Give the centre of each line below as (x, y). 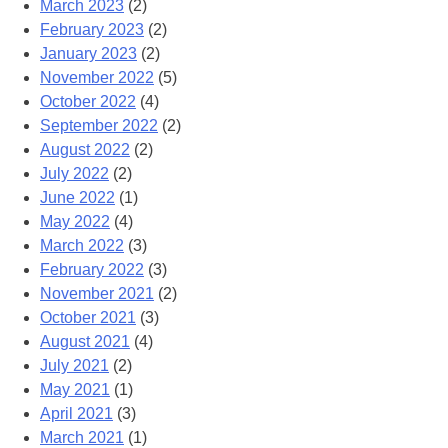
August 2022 (85, 150)
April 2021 (76, 414)
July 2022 (74, 174)
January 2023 (88, 54)
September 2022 (99, 126)
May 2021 (75, 390)
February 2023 (92, 30)
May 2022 (75, 222)
